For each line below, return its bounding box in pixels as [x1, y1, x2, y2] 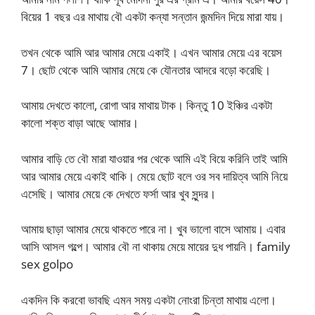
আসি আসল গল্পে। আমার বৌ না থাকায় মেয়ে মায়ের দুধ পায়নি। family [21, 238, 290, 255]
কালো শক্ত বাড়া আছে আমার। [21, 115, 139, 131]
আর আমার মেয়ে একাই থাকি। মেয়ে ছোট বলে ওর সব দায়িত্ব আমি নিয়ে [21, 167, 288, 184]
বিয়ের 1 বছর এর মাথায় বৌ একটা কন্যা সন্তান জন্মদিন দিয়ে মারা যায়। [21, 8, 284, 25]
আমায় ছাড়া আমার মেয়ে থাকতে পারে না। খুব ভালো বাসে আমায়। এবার [21, 221, 285, 238]
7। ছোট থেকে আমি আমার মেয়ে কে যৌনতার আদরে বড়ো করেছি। [21, 61, 271, 78]
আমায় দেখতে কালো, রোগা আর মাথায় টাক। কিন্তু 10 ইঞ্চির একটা [21, 97, 272, 114]
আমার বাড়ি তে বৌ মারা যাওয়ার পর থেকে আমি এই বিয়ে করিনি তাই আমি [21, 150, 288, 167]
